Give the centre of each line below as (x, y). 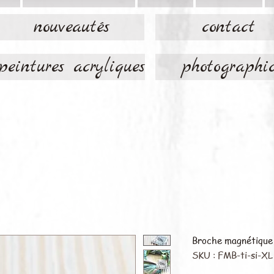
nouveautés (71, 27)
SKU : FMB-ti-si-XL (232, 255)
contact (228, 27)
